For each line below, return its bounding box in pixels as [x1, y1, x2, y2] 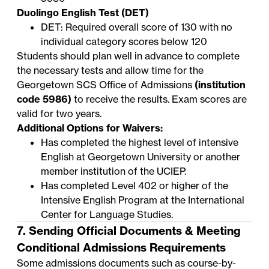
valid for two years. [17, 107, 102, 120]
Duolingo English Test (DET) [17, 7, 150, 19]
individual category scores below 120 [41, 35, 208, 48]
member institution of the [41, 165, 157, 178]
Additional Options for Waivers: [17, 122, 163, 134]
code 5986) [17, 93, 72, 106]
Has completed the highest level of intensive [41, 136, 239, 149]
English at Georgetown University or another [41, 151, 241, 163]
